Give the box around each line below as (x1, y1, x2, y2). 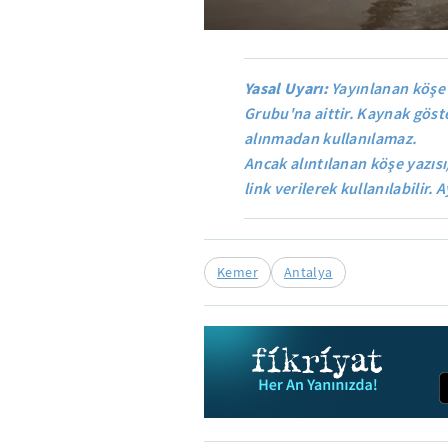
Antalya (283, 262, 333, 281)
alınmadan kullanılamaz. (244, 127, 417, 149)
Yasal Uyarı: (244, 77, 328, 98)
